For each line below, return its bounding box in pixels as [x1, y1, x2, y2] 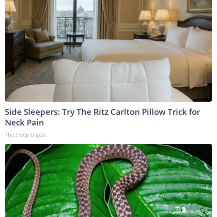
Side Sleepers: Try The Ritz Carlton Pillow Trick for [5, 106, 200, 118]
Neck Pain [5, 117, 44, 128]
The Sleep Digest [5, 131, 46, 139]
